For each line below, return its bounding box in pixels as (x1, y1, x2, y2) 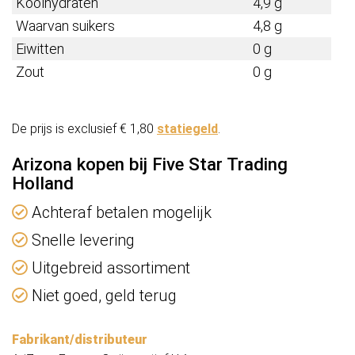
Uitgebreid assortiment (28, 258, 190, 278)
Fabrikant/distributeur (12, 332, 147, 348)
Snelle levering (28, 231, 135, 250)
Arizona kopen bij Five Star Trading (12, 154, 288, 175)
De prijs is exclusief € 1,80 (12, 121, 157, 137)
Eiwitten (16, 40, 67, 58)
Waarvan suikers (16, 17, 115, 35)
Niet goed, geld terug (28, 286, 177, 306)
